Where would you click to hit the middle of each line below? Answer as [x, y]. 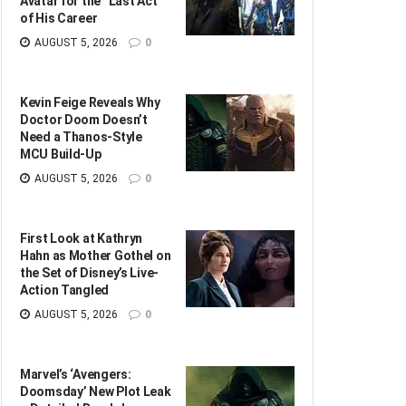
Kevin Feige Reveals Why [90, 102]
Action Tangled [65, 290]
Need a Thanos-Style [81, 136]
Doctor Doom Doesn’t [84, 119]
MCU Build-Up [61, 154]
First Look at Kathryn [82, 238]
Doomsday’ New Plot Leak [96, 391]
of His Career [59, 18]
